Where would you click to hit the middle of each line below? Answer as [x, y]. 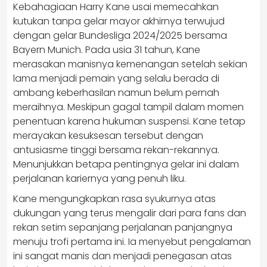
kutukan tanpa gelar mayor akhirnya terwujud [119, 21]
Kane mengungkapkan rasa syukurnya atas [114, 199]
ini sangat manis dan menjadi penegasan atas [122, 256]
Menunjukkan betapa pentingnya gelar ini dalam [126, 164]
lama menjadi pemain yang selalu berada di [116, 78]
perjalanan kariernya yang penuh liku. [100, 178]
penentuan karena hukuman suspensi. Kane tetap [129, 121]
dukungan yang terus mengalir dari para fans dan [130, 213]
